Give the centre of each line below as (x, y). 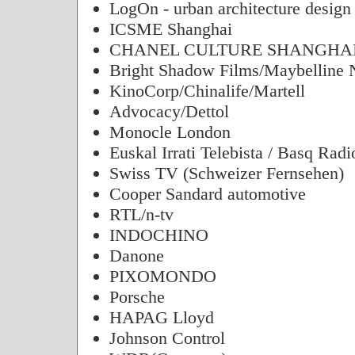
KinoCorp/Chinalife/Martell (207, 91)
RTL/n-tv (141, 214)
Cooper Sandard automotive (207, 194)
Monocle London (170, 132)
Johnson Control (167, 338)
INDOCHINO (158, 235)
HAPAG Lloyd (161, 317)
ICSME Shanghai (170, 29)
